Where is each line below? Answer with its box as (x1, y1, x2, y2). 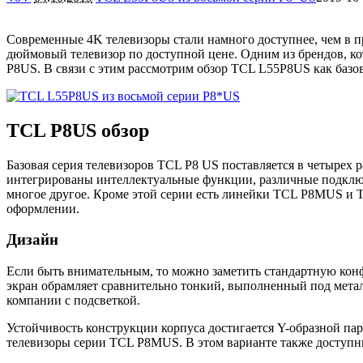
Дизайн (6, 231, 58, 249)
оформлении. (6, 201, 79, 216)
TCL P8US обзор (6, 119, 149, 141)
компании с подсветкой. (6, 293, 140, 308)
